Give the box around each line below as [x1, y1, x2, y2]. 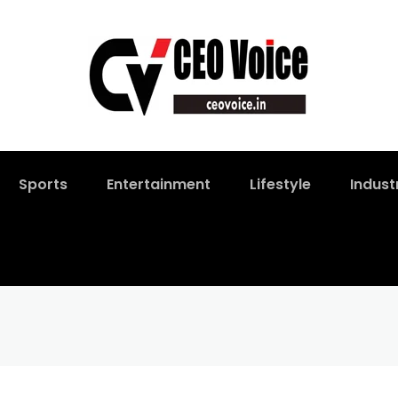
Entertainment [107, 174, 211, 195]
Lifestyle [250, 174, 311, 195]
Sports [19, 174, 68, 195]
